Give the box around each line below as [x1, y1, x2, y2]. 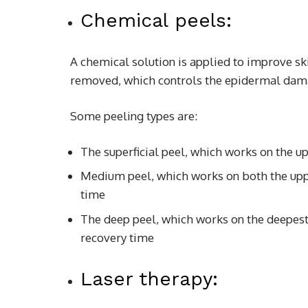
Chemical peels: [80, 8, 232, 32]
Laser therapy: [80, 267, 218, 290]
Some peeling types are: [70, 108, 197, 123]
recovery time [80, 230, 154, 245]
